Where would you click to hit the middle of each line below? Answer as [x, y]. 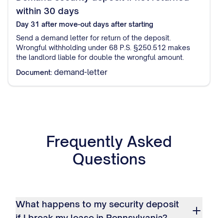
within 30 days [47, 11]
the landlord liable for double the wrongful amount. [100, 57]
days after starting [122, 24]
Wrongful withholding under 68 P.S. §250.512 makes [103, 47]
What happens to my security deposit [97, 204]
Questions [109, 159]
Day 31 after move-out [54, 24]
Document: [34, 72]
